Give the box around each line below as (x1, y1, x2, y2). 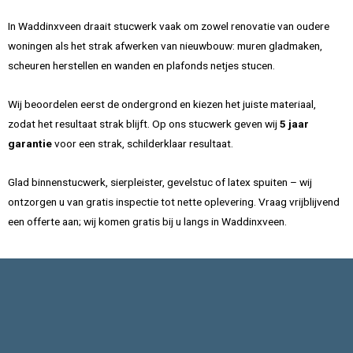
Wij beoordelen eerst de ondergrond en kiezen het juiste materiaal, (8, 97, 316, 110)
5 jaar (280, 117, 309, 130)
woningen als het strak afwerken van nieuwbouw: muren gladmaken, (8, 39, 322, 52)
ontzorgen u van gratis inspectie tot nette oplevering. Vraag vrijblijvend (8, 195, 340, 208)
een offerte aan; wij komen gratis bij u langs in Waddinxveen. (8, 214, 287, 228)
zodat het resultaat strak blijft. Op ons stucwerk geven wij (8, 117, 280, 130)
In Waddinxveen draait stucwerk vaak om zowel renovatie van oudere (8, 19, 329, 32)
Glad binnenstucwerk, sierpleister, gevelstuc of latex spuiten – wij (8, 175, 312, 188)
